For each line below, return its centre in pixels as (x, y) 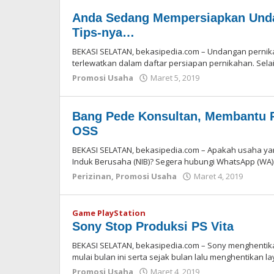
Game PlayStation (109, 213)
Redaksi (221, 89)
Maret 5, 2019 (175, 78)
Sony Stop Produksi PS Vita (153, 226)
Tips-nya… (103, 32)
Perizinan (92, 176)
